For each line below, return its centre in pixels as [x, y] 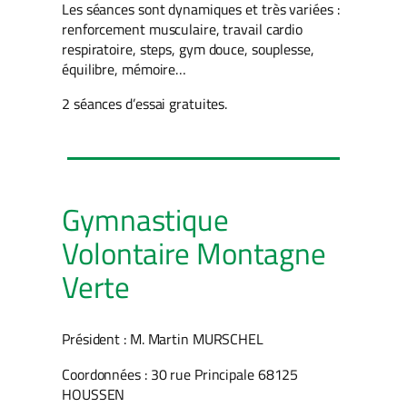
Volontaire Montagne [194, 254]
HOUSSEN [94, 394]
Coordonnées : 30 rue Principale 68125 [180, 374]
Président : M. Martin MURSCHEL [163, 339]
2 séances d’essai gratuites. [145, 104]
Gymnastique [145, 220]
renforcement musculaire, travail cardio [183, 29]
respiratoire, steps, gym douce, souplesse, [188, 49]
